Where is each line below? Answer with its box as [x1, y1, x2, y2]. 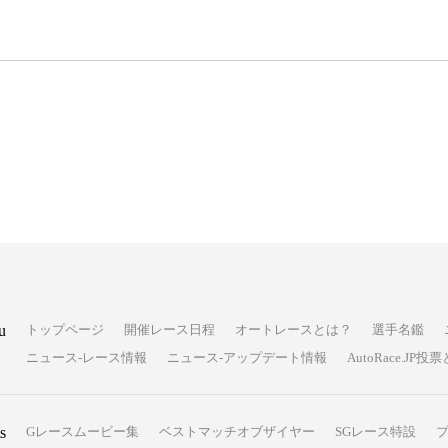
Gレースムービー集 [25, 423, 139, 439]
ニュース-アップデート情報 [166, 349, 327, 365]
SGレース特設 [334, 423, 416, 439]
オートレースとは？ [234, 321, 352, 337]
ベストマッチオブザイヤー [158, 423, 315, 439]
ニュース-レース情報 [25, 349, 147, 365]
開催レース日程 [123, 321, 215, 337]
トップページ [25, 321, 104, 337]
